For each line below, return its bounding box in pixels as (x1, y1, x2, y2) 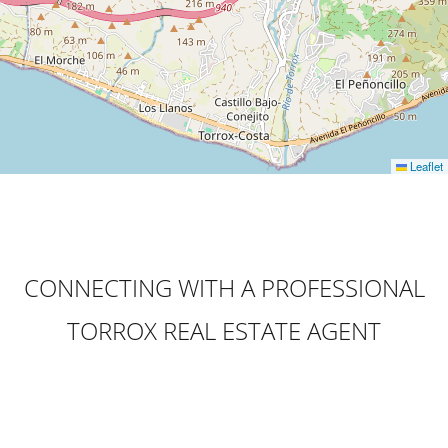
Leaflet (407, 158, 443, 175)
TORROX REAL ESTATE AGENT (67, 313, 381, 347)
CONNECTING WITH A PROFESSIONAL (23, 270, 425, 304)
